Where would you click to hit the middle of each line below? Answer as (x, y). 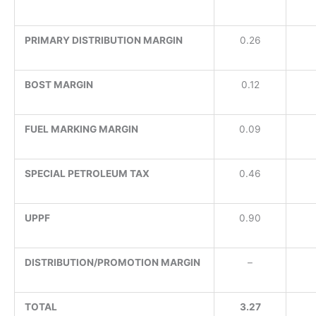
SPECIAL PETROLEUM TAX (87, 173)
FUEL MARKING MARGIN (81, 129)
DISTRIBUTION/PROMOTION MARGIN (112, 262)
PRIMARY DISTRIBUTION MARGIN (103, 40)
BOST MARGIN (59, 84)
